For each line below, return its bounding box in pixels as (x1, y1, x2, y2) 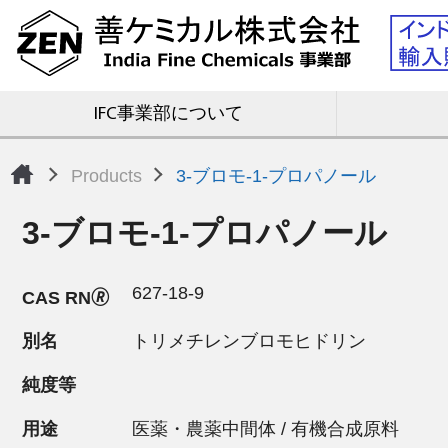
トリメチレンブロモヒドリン (132, 331, 366, 352)
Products (71, 165, 142, 186)
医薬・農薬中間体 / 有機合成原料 (132, 419, 399, 440)
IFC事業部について (93, 104, 243, 124)
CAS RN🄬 (22, 288, 109, 309)
